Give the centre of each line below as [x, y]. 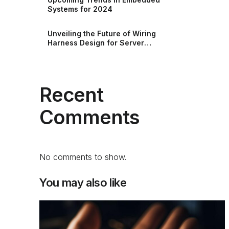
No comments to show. [83, 157]
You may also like [83, 183]
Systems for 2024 [80, 9]
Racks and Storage [83, 52]
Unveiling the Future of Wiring [102, 33]
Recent [72, 94]
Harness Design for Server [96, 42]
